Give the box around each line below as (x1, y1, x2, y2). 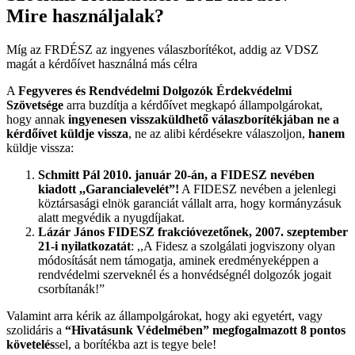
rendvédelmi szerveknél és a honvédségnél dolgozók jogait (38, 268, 331, 282)
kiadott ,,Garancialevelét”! (38, 182, 179, 197)
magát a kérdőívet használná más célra (6, 57, 197, 71)
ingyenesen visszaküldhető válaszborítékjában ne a (68, 113, 339, 127)
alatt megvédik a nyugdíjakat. (38, 211, 185, 225)
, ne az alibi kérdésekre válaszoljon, (128, 127, 305, 141)
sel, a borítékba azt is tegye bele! (55, 338, 216, 352)
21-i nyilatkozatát (38, 239, 131, 254)
